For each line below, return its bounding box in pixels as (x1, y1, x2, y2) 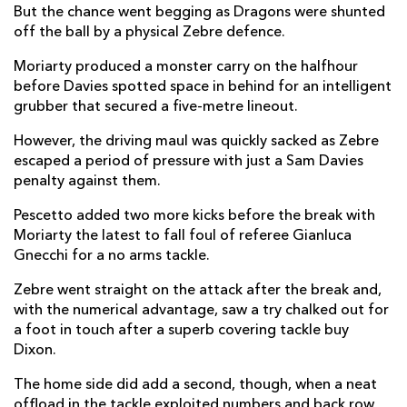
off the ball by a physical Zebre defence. (14, 25, 285, 40)
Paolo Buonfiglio (71, 250, 178, 266)
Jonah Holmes (71, 24, 161, 40)
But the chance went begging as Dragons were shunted (14, 5, 385, 20)
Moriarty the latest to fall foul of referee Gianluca (14, 228, 352, 243)
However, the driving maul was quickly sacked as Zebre (14, 134, 379, 149)
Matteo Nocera (71, 284, 167, 301)
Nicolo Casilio (71, 388, 162, 404)
